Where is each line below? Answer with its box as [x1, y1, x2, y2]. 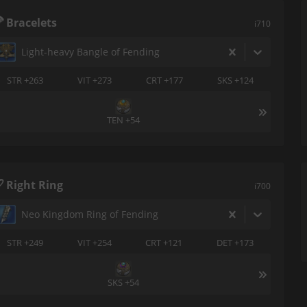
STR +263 [7, 73, 43, 86]
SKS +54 [108, 276, 140, 288]
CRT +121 [145, 236, 183, 249]
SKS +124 [217, 73, 254, 86]
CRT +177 [146, 73, 183, 86]
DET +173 [217, 236, 254, 249]
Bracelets [6, 15, 57, 30]
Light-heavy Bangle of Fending [21, 45, 160, 58]
